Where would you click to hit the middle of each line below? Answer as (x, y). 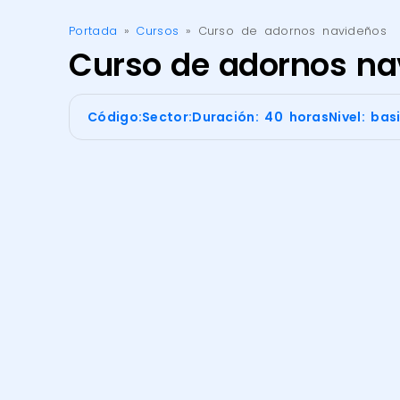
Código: (115, 117)
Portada (93, 30)
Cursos (158, 30)
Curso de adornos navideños (292, 30)
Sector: (167, 117)
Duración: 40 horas (261, 117)
